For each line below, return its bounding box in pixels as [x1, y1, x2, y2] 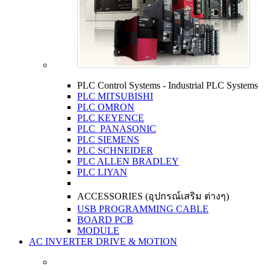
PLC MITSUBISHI [77, 90, 153, 101]
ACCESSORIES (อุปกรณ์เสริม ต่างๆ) [77, 190, 229, 201]
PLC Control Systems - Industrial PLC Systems [77, 80, 258, 90]
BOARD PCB [77, 214, 133, 225]
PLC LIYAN [77, 166, 127, 177]
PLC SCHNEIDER [77, 145, 153, 155]
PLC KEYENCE [77, 112, 144, 123]
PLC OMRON [77, 101, 134, 112]
